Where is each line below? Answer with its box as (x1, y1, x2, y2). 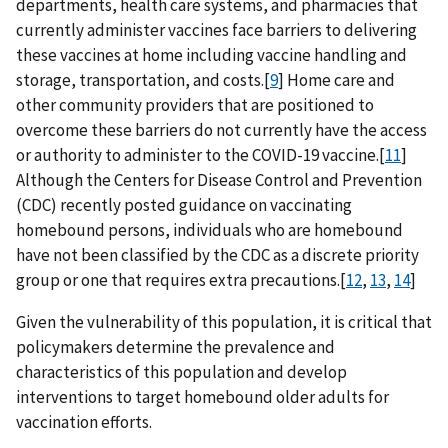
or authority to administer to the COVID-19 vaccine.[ (16, 143, 385, 166)
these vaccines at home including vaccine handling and (16, 43, 407, 66)
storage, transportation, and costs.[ (16, 68, 270, 91)
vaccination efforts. (16, 410, 152, 433)
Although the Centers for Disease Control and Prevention (16, 168, 422, 191)
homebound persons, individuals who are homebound (16, 218, 403, 241)
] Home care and (278, 68, 395, 91)
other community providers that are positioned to (16, 93, 374, 116)
